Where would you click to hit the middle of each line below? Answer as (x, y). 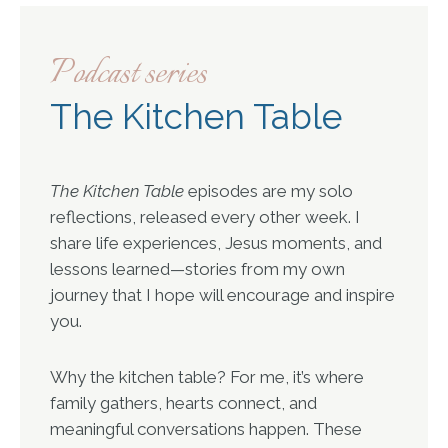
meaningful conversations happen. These (206, 428)
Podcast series (128, 74)
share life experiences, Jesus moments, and (216, 243)
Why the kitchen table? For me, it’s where (207, 376)
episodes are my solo (268, 191)
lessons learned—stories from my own (197, 269)
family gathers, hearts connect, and (183, 402)
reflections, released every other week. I (205, 217)
